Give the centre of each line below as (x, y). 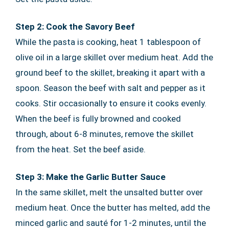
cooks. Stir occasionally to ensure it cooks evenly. (111, 103)
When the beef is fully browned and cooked (98, 118)
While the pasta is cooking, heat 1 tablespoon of (108, 42)
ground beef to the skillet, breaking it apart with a (110, 72)
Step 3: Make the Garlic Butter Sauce (90, 177)
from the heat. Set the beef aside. (81, 149)
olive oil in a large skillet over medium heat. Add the (114, 57)
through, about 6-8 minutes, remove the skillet (105, 134)
